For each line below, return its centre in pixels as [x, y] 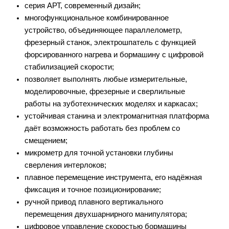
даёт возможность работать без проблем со [102, 129]
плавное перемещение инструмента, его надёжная [113, 178]
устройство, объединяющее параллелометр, [103, 30]
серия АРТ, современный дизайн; [83, 6]
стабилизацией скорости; [69, 67]
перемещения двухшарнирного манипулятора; [106, 214]
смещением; [46, 141]
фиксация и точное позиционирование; [93, 190]
